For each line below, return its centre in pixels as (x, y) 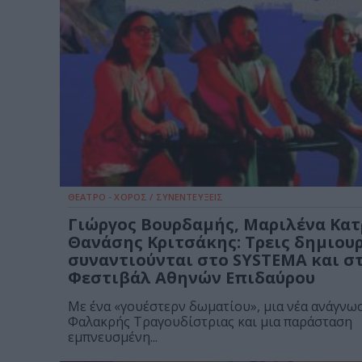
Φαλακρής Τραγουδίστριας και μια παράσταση (210, 322)
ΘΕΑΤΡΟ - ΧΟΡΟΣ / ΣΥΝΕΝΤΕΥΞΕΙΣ (146, 197)
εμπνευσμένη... (113, 337)
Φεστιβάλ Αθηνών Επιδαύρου (192, 278)
